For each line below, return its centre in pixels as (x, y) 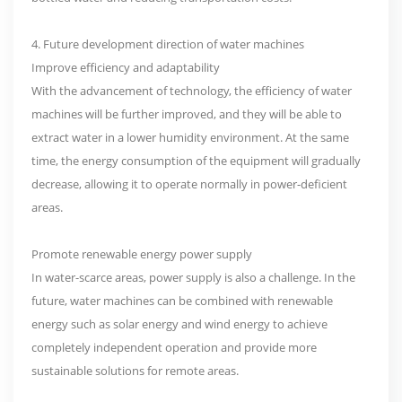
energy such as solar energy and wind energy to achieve (179, 323)
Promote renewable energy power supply (142, 253)
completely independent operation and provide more (174, 347)
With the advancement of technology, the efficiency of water (192, 90)
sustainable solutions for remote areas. (135, 370)
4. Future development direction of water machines (168, 44)
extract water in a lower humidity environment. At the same (190, 137)
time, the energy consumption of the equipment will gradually (196, 160)
